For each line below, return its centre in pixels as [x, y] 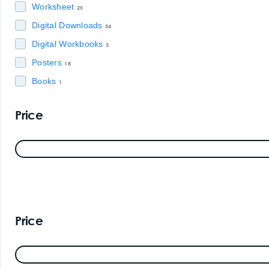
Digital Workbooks [68, 44]
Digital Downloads [67, 25]
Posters [47, 62]
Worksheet [53, 7]
